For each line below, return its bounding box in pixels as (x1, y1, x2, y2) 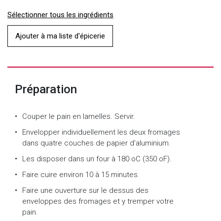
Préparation (15, 82, 77, 97)
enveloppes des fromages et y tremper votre (22, 197, 174, 206)
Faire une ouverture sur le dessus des (22, 186, 148, 195)
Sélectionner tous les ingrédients (7, 10, 113, 20)
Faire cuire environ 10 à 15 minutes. (22, 170, 140, 180)
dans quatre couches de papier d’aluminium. (22, 139, 171, 148)
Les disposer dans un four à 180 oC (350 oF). (22, 154, 172, 164)
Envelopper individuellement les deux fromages (22, 128, 180, 137)
